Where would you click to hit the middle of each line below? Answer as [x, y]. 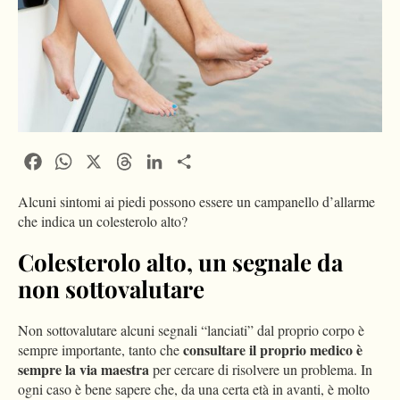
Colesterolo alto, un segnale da [180, 262]
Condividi [228, 160]
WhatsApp [106, 160]
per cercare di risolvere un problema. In [261, 370]
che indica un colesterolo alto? [103, 221]
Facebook [72, 160]
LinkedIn [193, 160]
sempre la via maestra [83, 370]
